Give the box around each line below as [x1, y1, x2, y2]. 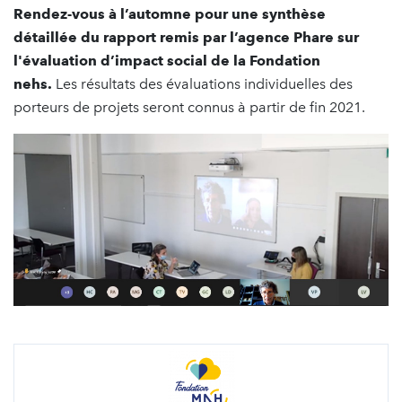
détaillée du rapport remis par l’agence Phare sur [13, 28, 359, 46]
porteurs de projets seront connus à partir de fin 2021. [13, 98, 365, 116]
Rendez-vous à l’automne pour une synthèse [13, 4, 326, 22]
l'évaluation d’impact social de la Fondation [13, 51, 320, 69]
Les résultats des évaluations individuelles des [52, 74, 353, 92]
